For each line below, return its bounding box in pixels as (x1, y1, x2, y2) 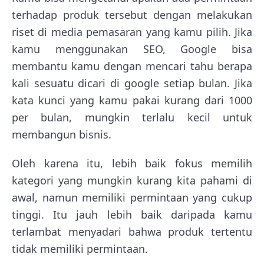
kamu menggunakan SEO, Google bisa (12, 41, 252, 56)
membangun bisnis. (12, 127, 111, 141)
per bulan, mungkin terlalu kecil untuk (12, 110, 252, 124)
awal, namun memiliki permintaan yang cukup (12, 190, 252, 204)
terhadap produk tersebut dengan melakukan (12, 7, 252, 22)
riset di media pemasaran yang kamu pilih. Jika (12, 24, 252, 39)
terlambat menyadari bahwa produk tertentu (12, 224, 252, 239)
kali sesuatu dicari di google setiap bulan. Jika (12, 75, 252, 90)
